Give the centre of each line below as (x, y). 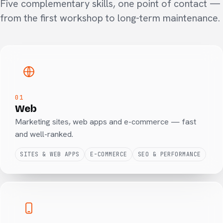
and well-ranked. (44, 134)
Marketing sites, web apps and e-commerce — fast (105, 121)
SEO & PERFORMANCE (169, 154)
